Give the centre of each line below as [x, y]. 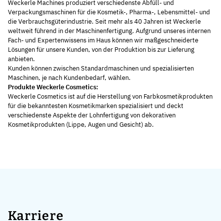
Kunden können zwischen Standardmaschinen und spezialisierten [101, 69]
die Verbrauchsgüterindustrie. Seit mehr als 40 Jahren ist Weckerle [104, 22]
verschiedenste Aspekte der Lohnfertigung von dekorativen [92, 115]
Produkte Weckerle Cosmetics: [53, 87]
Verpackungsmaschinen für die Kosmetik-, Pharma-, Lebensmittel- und [109, 12]
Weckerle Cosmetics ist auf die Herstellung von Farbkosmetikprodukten [110, 97]
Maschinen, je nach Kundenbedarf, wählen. [69, 78]
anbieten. [21, 59]
